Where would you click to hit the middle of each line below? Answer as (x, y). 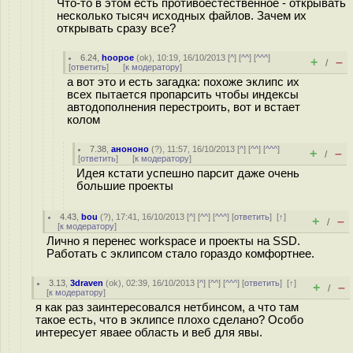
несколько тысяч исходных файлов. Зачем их (182, 16)
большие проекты (125, 186)
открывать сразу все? (116, 28)
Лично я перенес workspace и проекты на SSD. (173, 241)
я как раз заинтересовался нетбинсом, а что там (167, 307)
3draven (87, 283)
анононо (130, 149)
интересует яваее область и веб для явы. (149, 333)
